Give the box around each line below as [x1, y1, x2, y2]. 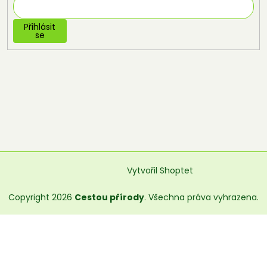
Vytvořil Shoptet [127, 164, 193, 177]
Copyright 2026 [8, 191, 74, 203]
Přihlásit [24, 21, 56, 33]
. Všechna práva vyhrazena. [144, 191, 259, 203]
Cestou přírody [74, 191, 144, 203]
